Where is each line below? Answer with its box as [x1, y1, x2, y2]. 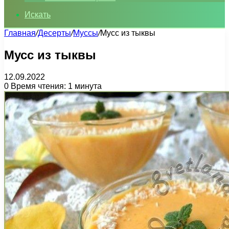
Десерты [38, 29, 71, 37]
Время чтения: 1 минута [9, 81, 102, 90]
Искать [25, 10, 51, 19]
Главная [4, 29, 36, 37]
